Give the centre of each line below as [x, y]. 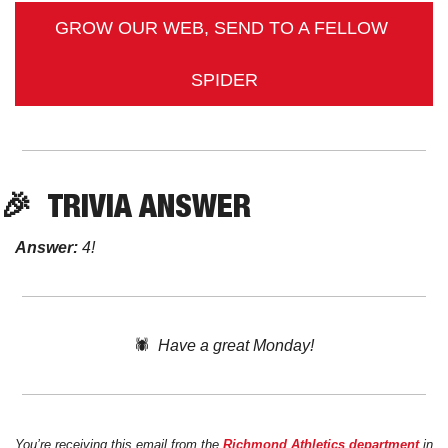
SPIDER [224, 79]
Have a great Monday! [236, 345]
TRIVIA [90, 204]
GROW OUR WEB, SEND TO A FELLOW [221, 27]
